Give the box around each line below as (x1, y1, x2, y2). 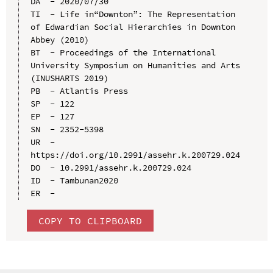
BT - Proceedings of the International (30, 46, 216, 58)
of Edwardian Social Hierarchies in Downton (30, 21, 235, 32)
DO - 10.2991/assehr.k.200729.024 (30, 161, 191, 173)
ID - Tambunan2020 (30, 174, 118, 186)
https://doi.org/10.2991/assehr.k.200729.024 (30, 149, 240, 160)
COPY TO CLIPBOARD (38, 214, 142, 227)
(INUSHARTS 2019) (30, 72, 108, 83)
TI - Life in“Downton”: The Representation (30, 8, 235, 19)
